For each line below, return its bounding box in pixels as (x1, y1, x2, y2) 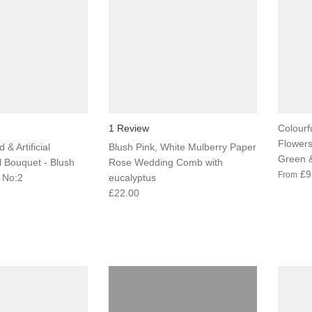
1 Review (108, 122, 149, 134)
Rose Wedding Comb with (108, 156, 223, 168)
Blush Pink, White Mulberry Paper (108, 141, 256, 153)
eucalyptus (108, 171, 156, 183)
